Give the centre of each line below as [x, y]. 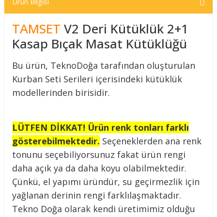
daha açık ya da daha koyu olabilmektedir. [99, 168]
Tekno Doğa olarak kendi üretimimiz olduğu [104, 209]
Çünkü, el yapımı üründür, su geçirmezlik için [106, 182]
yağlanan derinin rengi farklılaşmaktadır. [97, 195]
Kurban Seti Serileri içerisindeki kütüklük [97, 79]
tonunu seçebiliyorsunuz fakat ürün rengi [99, 155]
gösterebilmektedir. [56, 141]
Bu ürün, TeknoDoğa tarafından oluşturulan [104, 65]
